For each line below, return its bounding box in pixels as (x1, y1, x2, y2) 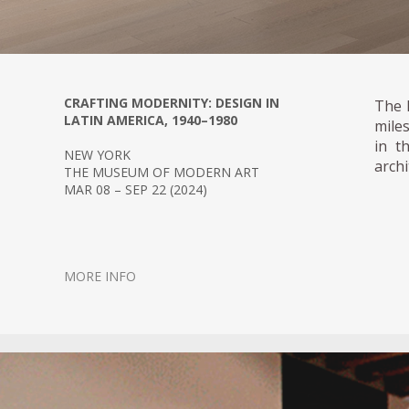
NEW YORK (64, 146, 131, 164)
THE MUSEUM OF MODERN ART (64, 163, 259, 182)
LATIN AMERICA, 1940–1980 (64, 111, 237, 130)
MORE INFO (64, 267, 136, 286)
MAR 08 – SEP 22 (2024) (64, 181, 207, 199)
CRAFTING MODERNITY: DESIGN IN (64, 94, 279, 112)
